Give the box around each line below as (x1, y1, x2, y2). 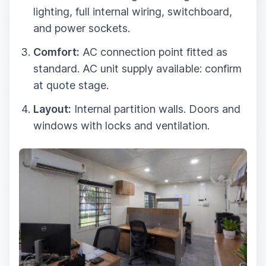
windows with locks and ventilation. (33, 119, 210, 132)
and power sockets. (33, 21, 130, 34)
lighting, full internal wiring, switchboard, (33, 5, 232, 18)
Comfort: (33, 45, 80, 58)
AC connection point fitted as (80, 45, 227, 58)
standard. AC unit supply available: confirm (33, 62, 242, 75)
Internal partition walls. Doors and (71, 102, 240, 115)
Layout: (33, 102, 71, 115)
